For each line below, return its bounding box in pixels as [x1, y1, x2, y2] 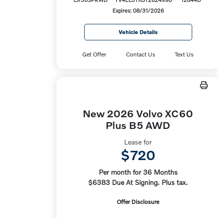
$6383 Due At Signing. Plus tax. [88, 178, 188, 186]
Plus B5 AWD [106, 119, 171, 131]
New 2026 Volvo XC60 [83, 107, 194, 119]
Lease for [124, 138, 152, 146]
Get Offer [82, 51, 107, 58]
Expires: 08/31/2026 [112, 7, 164, 14]
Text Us [175, 51, 194, 58]
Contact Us [126, 51, 155, 58]
